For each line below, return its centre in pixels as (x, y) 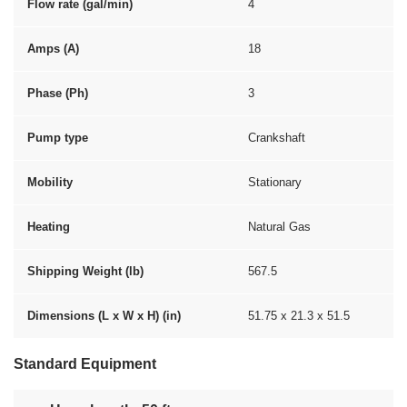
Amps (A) (53, 49)
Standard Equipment (85, 364)
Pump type (58, 138)
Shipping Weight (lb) (85, 271)
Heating (49, 227)
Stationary (275, 182)
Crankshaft (277, 138)
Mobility (50, 182)
